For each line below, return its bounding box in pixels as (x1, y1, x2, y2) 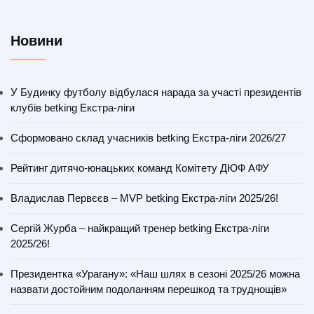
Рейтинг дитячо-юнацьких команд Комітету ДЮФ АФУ (11, 162, 269, 175)
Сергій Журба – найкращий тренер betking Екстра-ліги (11, 222, 269, 235)
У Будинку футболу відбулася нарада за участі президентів (11, 86, 301, 99)
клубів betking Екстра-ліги (11, 102, 135, 114)
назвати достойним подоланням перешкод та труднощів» (11, 283, 287, 296)
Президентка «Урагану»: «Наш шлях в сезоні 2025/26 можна (11, 268, 300, 280)
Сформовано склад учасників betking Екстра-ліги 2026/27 (11, 132, 286, 144)
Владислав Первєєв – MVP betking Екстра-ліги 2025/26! (11, 192, 278, 205)
